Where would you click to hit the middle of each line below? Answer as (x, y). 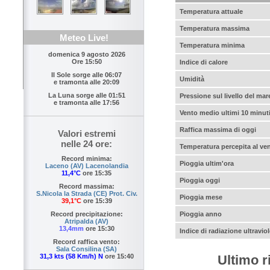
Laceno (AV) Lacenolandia (86, 166)
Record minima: (86, 159)
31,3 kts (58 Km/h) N (71, 256)
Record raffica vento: (86, 242)
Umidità (192, 79)
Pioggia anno (201, 214)
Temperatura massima (215, 28)
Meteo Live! (84, 38)
